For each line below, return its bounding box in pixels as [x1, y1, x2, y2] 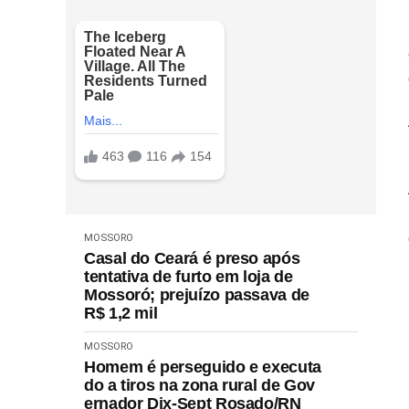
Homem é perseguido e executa [84, 357, 321, 376]
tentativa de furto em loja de [84, 267, 293, 286]
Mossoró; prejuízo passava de [84, 285, 309, 304]
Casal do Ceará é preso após [84, 248, 300, 267]
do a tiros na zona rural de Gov [84, 375, 315, 394]
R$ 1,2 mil [84, 303, 158, 322]
